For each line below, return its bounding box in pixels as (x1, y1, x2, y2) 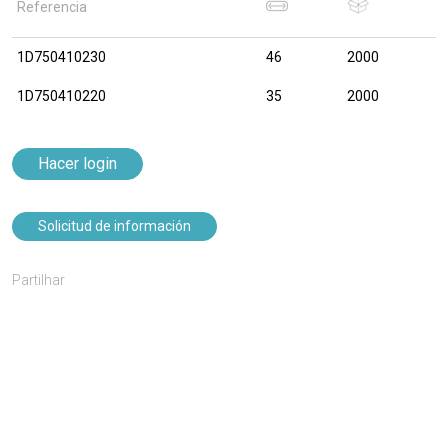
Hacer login (38, 154, 117, 173)
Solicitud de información (38, 218, 191, 234)
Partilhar (12, 272, 65, 288)
